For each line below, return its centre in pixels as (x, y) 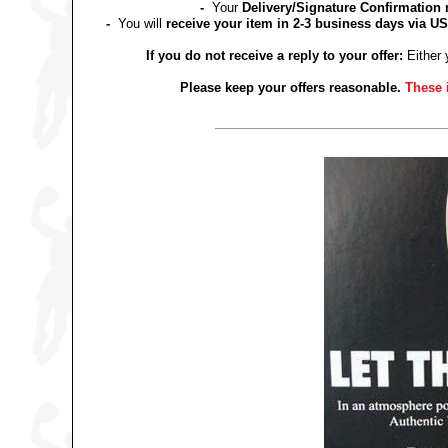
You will (140, 23)
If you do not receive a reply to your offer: (274, 55)
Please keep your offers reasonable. (290, 87)
